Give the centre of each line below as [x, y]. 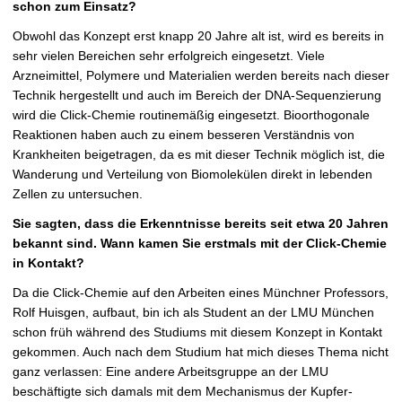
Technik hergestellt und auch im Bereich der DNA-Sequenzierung [197, 96]
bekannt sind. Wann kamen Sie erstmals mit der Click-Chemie [200, 244]
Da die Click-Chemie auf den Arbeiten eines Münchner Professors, [201, 293]
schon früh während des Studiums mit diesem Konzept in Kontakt [197, 332]
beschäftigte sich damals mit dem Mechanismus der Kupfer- [183, 392]
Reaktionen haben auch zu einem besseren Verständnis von [184, 135]
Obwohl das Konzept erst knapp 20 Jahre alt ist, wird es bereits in [198, 36]
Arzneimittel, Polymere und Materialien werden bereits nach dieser [201, 76]
